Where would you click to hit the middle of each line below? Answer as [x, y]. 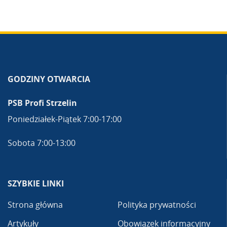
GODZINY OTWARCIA [49, 79]
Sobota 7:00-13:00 [42, 143]
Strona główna [35, 204]
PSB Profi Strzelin [42, 103]
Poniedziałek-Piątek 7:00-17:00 [65, 119]
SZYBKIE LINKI [36, 183]
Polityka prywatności [157, 204]
